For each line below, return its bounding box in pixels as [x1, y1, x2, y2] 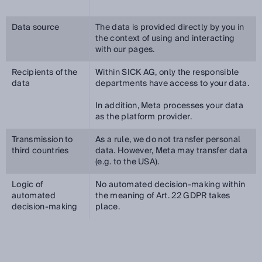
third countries [12, 144, 69, 158]
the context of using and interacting [95, 32, 235, 46]
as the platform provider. [95, 110, 192, 124]
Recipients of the [12, 65, 78, 80]
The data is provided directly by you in [95, 20, 244, 35]
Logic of [12, 178, 43, 192]
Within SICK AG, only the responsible [95, 65, 239, 80]
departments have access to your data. [95, 77, 249, 91]
